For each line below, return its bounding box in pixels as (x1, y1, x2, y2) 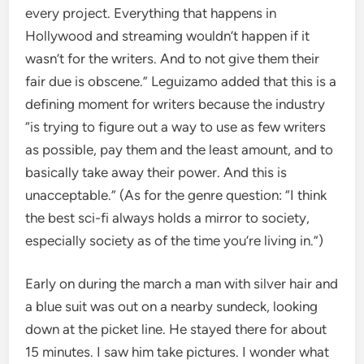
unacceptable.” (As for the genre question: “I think (25, 186, 327, 203)
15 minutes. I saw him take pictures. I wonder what (25, 344, 330, 361)
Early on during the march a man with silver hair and (25, 275, 339, 292)
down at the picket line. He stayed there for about (25, 321, 327, 338)
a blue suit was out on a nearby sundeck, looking (25, 298, 318, 315)
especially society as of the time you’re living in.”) (25, 232, 324, 249)
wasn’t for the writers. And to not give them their (25, 50, 320, 67)
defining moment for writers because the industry (25, 95, 326, 112)
